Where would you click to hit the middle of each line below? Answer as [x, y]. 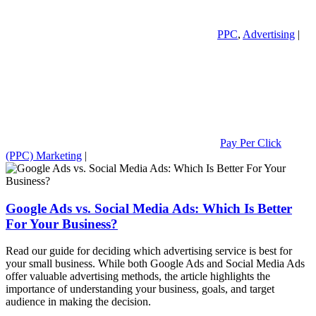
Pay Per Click [251, 142]
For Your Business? [62, 224]
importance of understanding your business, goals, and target [140, 289]
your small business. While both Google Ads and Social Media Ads [155, 264]
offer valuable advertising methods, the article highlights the [138, 276]
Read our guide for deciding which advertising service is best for [149, 251]
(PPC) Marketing [44, 155]
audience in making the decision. [78, 302]
